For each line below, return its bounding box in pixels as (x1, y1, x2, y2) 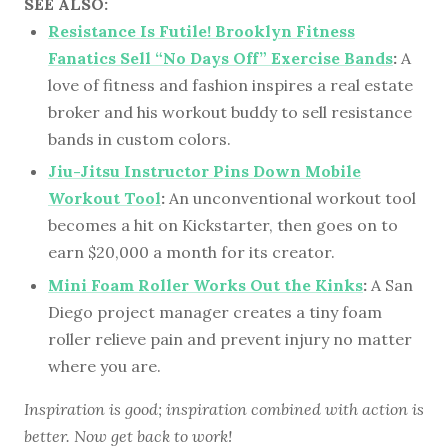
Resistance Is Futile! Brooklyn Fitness (48, 20, 355, 41)
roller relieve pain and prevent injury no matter (48, 328, 412, 349)
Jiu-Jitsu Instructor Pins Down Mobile (48, 161, 361, 182)
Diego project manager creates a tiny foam (48, 301, 382, 322)
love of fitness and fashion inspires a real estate (48, 74, 413, 95)
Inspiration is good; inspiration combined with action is (24, 398, 424, 419)
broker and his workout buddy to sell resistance (48, 101, 412, 122)
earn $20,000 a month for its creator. (48, 242, 335, 263)
